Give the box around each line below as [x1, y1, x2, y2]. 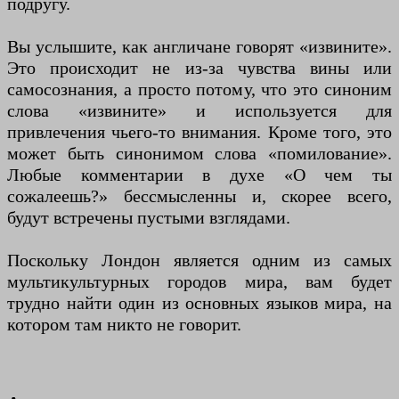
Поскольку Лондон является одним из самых [7, 250, 392, 271]
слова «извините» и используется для [7, 101, 392, 121]
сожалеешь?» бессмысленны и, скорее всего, [7, 186, 392, 207]
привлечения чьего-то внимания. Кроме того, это [7, 122, 392, 142]
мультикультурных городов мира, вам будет [7, 272, 392, 292]
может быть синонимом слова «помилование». [7, 143, 392, 164]
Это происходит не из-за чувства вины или [7, 58, 392, 78]
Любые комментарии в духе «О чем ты [7, 165, 392, 185]
